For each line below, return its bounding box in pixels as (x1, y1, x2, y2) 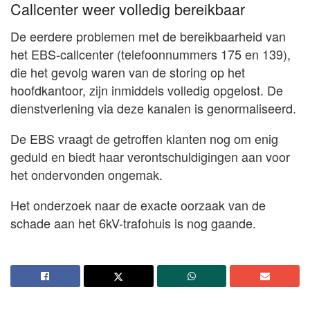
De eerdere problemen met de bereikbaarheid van (10, 26, 286, 45)
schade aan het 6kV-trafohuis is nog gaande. (10, 213, 256, 232)
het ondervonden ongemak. (10, 165, 163, 183)
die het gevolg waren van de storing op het (10, 62, 245, 81)
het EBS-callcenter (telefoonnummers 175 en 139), (10, 44, 291, 63)
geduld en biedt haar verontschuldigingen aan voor (10, 147, 290, 165)
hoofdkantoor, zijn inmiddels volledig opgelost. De (10, 80, 283, 99)
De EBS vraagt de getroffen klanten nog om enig (10, 129, 278, 147)
